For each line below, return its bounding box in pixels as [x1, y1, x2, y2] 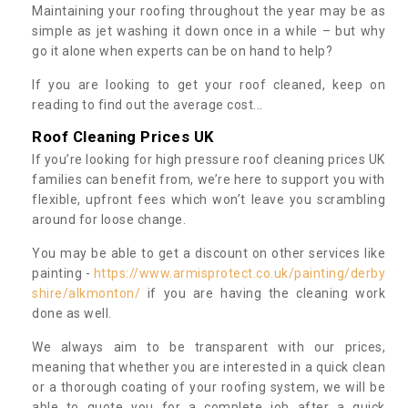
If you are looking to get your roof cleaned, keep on [32, 76, 385, 92]
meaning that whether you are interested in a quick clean [32, 359, 385, 374]
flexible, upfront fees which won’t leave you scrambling [32, 191, 385, 207]
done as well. [32, 305, 115, 321]
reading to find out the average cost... [32, 97, 263, 112]
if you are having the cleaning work [140, 285, 385, 301]
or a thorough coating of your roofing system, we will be [32, 379, 385, 394]
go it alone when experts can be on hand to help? [32, 43, 332, 58]
